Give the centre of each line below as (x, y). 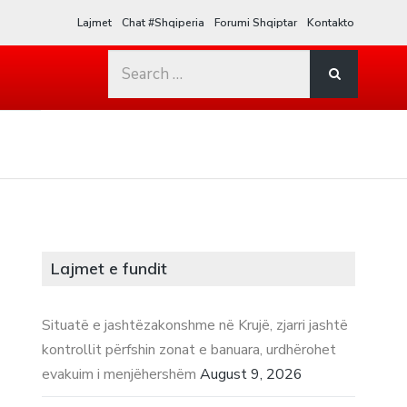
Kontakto (331, 23)
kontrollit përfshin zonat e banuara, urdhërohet (189, 349)
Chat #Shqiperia (164, 23)
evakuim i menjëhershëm (119, 374)
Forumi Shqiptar (256, 23)
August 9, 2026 (252, 374)
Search (132, 62)
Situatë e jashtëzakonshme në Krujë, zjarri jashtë (195, 325)
